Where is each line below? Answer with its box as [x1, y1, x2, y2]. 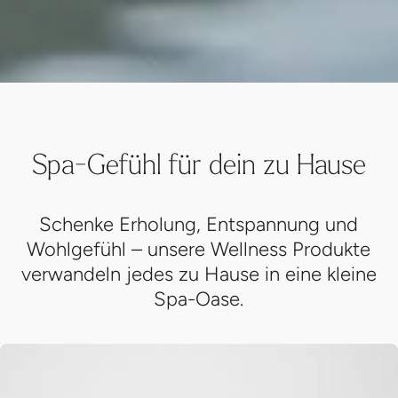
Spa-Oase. [154, 222, 244, 247]
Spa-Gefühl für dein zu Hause [31, 80, 366, 116]
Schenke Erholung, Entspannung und [39, 147, 359, 172]
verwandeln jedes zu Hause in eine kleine [20, 197, 377, 222]
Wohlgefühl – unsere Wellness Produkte [27, 172, 371, 197]
